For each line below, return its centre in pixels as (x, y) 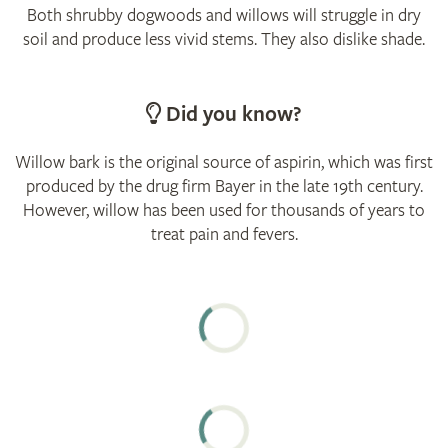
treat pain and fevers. (224, 234)
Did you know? (231, 114)
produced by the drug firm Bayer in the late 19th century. (224, 186)
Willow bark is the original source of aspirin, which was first (224, 162)
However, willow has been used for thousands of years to (224, 210)
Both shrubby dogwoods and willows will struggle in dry (224, 15)
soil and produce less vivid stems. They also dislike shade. (224, 39)
